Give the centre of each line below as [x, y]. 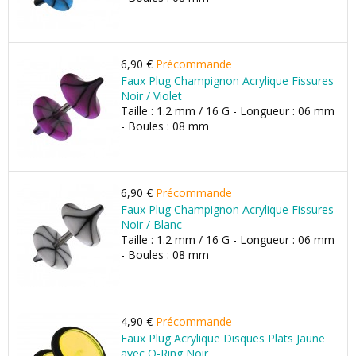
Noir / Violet [151, 96]
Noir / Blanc [151, 224]
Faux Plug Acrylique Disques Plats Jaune [223, 338]
